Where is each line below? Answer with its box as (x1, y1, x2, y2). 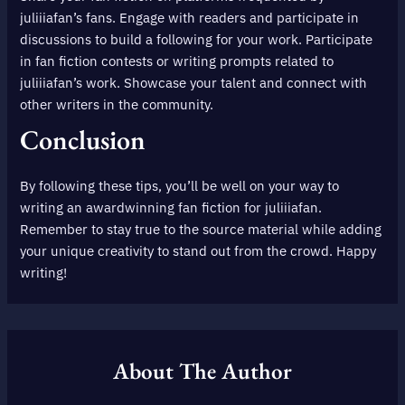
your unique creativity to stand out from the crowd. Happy (20, 241, 377, 259)
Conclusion (20, 121, 146, 157)
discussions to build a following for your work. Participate (20, 30, 373, 48)
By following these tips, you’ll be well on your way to (20, 176, 340, 194)
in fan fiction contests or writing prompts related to (20, 52, 334, 70)
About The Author (113, 356, 292, 386)
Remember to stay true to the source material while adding (20, 220, 382, 238)
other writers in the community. (20, 95, 214, 113)
